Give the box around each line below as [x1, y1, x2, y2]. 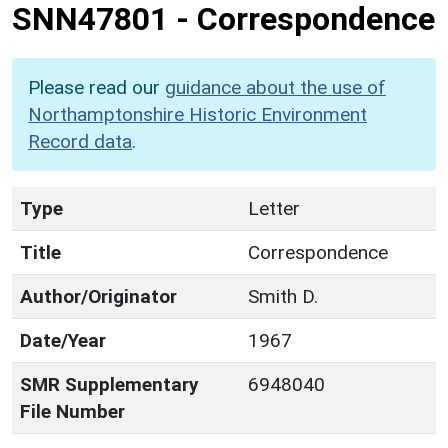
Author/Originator [20, 284, 177, 308]
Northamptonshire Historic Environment [28, 102, 367, 126]
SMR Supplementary [20, 372, 199, 396]
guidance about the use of [165, 75, 386, 99]
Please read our [28, 75, 165, 99]
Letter [248, 196, 300, 220]
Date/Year [20, 328, 106, 352]
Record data [28, 129, 132, 153]
